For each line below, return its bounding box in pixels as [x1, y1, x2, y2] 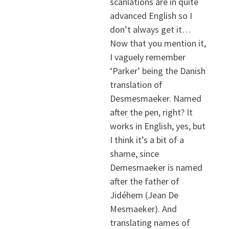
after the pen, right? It [109, 106, 193, 119]
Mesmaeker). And [109, 203, 177, 215]
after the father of [109, 175, 179, 188]
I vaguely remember [109, 51, 186, 63]
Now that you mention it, [109, 37, 206, 50]
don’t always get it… [109, 24, 191, 36]
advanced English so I [109, 10, 192, 22]
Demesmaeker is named [109, 162, 202, 174]
